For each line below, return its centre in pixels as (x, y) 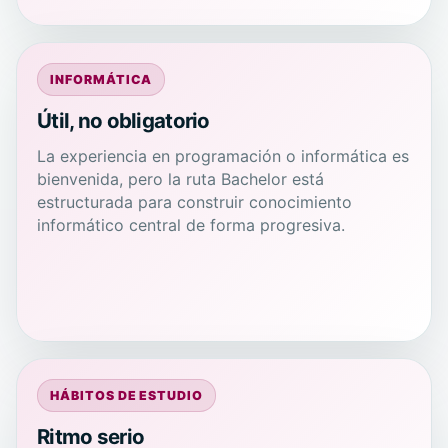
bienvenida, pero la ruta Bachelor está (180, 179)
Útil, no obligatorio (123, 120)
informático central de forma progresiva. (191, 225)
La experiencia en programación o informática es (223, 156)
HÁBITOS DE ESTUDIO (126, 395)
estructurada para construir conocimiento (194, 202)
